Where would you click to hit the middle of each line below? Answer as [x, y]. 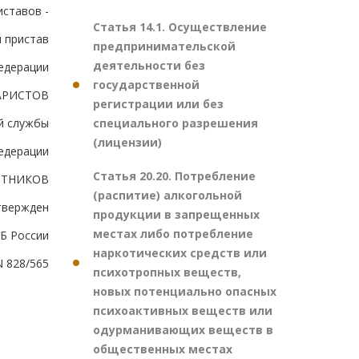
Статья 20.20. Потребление [174, 176]
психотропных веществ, [167, 272]
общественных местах [163, 349]
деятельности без [149, 65]
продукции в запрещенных [176, 214]
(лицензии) [127, 142]
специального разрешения [175, 123]
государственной [146, 85]
